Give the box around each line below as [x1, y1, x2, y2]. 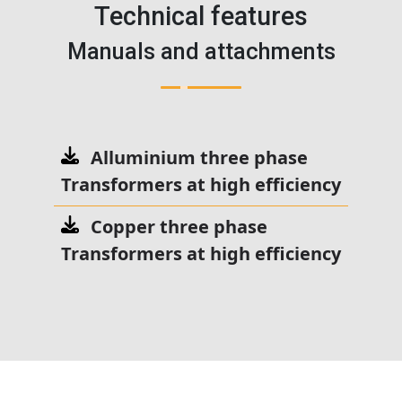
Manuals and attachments [66, 38, 336, 65]
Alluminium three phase [86, 144, 308, 170]
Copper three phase [86, 214, 267, 239]
